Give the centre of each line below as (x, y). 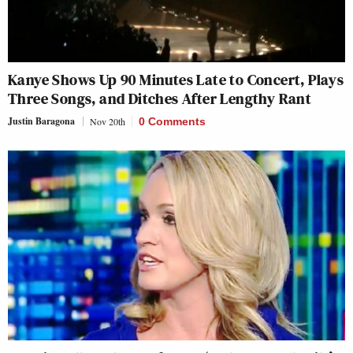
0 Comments (172, 121)
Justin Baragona (41, 121)
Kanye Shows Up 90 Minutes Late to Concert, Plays (176, 80)
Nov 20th (108, 121)
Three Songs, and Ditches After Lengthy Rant (160, 98)
